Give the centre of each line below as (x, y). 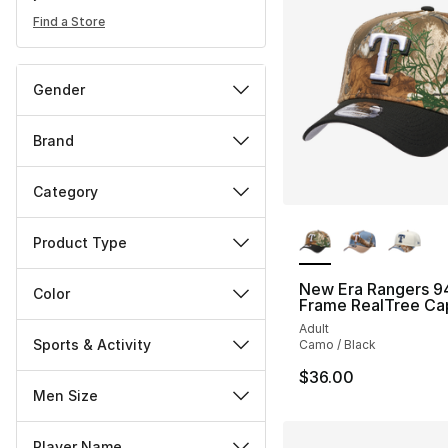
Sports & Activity (92, 345)
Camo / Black (337, 344)
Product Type (80, 243)
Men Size (65, 396)
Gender (59, 90)
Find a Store (69, 22)
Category (65, 192)
